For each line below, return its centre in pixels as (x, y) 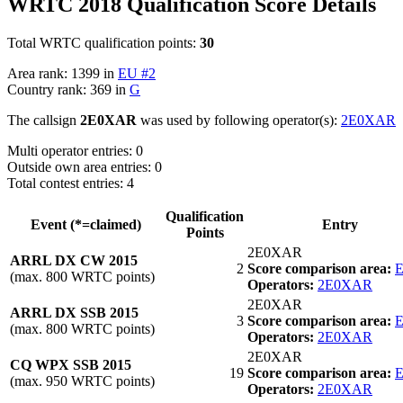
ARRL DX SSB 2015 (74, 312)
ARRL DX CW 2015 (74, 260)
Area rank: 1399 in (63, 73)
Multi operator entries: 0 (75, 150)
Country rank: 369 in (68, 89)
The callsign (44, 120)
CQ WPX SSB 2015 (71, 364)
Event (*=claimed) (86, 224)
